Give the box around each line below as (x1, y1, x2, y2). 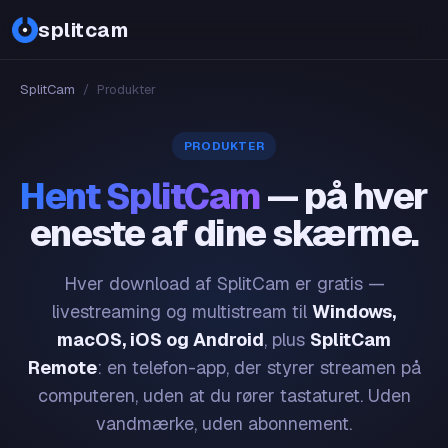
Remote (27, 356, 97, 379)
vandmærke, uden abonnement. (96, 412, 352, 435)
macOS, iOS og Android (57, 328, 264, 351)
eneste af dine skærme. (29, 210, 419, 257)
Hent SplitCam (20, 173, 261, 220)
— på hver (260, 173, 428, 220)
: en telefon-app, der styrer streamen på (96, 356, 421, 379)
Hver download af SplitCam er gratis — (63, 272, 385, 295)
